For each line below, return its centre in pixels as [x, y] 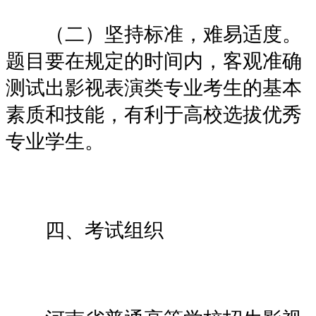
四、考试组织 [85, 230]
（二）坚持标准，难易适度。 [154, 34]
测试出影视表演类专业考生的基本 [154, 87]
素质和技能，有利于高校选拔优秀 [154, 114]
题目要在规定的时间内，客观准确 [154, 61]
